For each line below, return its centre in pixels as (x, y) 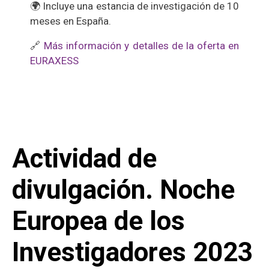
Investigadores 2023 (132, 252)
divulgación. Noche (123, 189)
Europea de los (98, 221)
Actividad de (84, 158)
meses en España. (71, 21)
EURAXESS (54, 60)
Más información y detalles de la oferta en (142, 45)
